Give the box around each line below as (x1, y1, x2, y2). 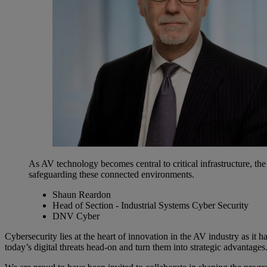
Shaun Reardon (52, 189, 111, 200)
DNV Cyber (52, 210, 100, 221)
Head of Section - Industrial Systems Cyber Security (52, 200, 249, 210)
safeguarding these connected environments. (29, 169, 194, 179)
